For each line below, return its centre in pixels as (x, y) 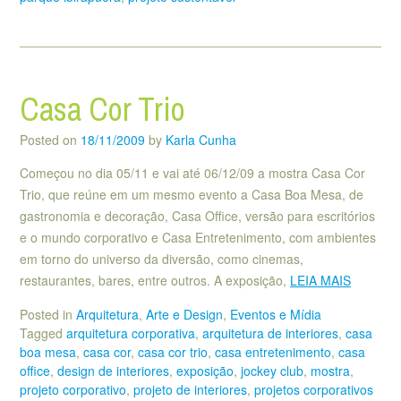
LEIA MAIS (320, 280)
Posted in (48, 315)
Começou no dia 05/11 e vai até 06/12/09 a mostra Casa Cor (192, 172)
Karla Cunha (201, 139)
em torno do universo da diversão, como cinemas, (162, 258)
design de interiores (113, 371)
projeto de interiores (190, 390)
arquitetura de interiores (270, 333)
